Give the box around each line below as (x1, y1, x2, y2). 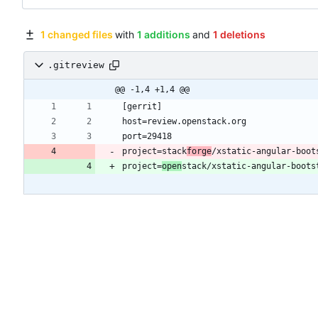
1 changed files (40, 28, 113, 40)
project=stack (122, 146, 187, 156)
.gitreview (48, 60, 104, 71)
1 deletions (212, 28, 265, 40)
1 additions (136, 28, 190, 40)
